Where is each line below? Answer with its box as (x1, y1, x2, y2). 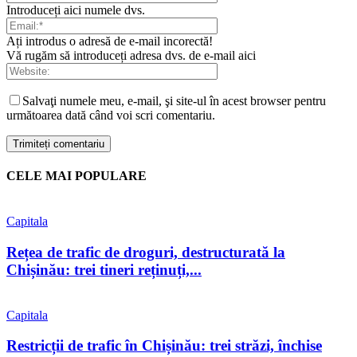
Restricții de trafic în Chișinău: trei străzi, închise (6, 337, 322, 355)
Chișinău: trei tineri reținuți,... (6, 261, 202, 278)
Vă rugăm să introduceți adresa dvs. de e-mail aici (6, 48, 256, 62)
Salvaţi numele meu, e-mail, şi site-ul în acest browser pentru (22, 93, 326, 108)
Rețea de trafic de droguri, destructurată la (6, 243, 285, 261)
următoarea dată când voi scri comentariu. (6, 108, 215, 122)
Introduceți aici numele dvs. (6, 2, 145, 17)
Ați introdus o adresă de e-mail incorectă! (6, 33, 213, 48)
